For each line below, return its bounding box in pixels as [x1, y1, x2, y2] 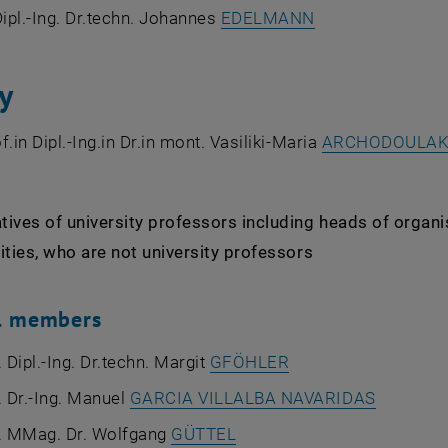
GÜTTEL [171, 424, 237, 444]
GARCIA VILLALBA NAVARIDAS [129, 388, 376, 408]
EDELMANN [220, 8, 316, 28]
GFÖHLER [209, 352, 290, 372]
